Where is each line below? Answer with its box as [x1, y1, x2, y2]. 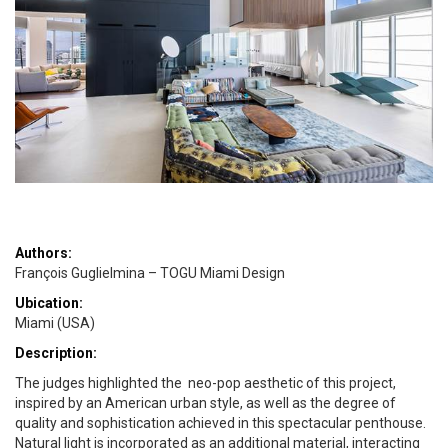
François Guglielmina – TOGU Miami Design [15, 265, 285, 282]
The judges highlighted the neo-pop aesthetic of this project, [15, 375, 396, 392]
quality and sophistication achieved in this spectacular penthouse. [15, 415, 426, 432]
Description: [15, 345, 97, 362]
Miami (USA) [15, 315, 95, 332]
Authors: [15, 245, 72, 262]
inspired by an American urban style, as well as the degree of [15, 395, 396, 412]
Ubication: [15, 295, 83, 312]
